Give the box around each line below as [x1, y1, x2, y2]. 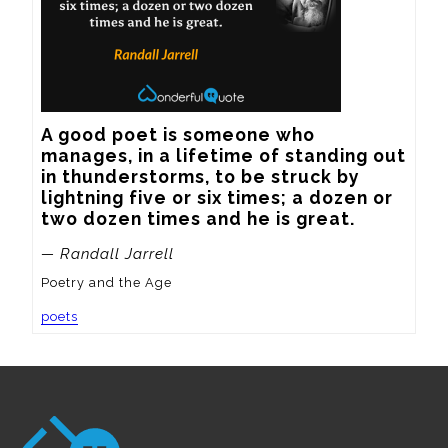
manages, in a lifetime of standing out [41, 145, 406, 167]
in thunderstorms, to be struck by [41, 166, 360, 188]
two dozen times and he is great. [41, 208, 355, 230]
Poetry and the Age [41, 275, 172, 291]
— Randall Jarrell [41, 244, 174, 263]
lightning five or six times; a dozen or [41, 187, 393, 209]
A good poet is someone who [41, 124, 315, 146]
